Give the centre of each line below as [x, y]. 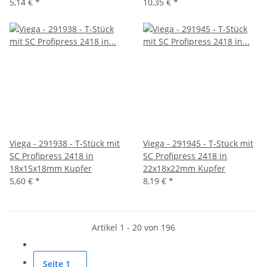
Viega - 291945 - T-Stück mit [198, 143]
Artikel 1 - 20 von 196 [133, 227]
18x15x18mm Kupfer [51, 168]
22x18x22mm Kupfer [184, 168]
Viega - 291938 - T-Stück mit [65, 143]
